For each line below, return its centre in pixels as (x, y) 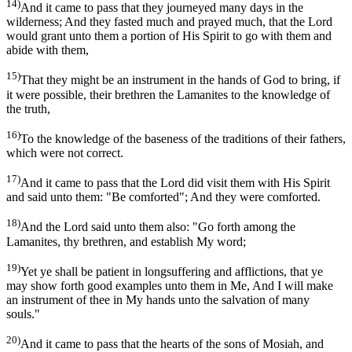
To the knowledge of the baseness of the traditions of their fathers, (183, 138)
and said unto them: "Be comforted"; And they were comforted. (163, 197)
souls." (23, 313)
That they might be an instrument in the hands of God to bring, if (180, 80)
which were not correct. (65, 152)
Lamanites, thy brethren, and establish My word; (126, 241)
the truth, (28, 108)
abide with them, (48, 50)
